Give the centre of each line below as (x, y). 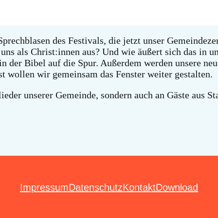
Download (177, 188)
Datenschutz (96, 188)
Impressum (44, 188)
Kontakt (139, 188)
